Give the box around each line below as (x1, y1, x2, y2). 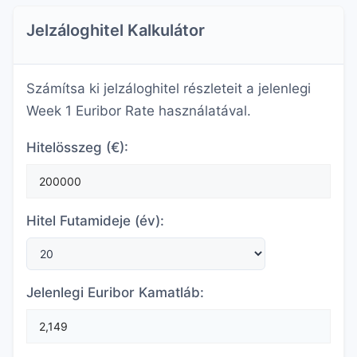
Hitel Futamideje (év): (26, 213, 164, 229)
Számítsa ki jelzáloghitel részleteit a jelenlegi (26, 80, 311, 96)
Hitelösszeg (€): (26, 139, 128, 155)
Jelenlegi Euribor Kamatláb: (26, 284, 204, 300)
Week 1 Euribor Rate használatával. (26, 103, 251, 119)
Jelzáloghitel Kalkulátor (26, 21, 205, 40)
